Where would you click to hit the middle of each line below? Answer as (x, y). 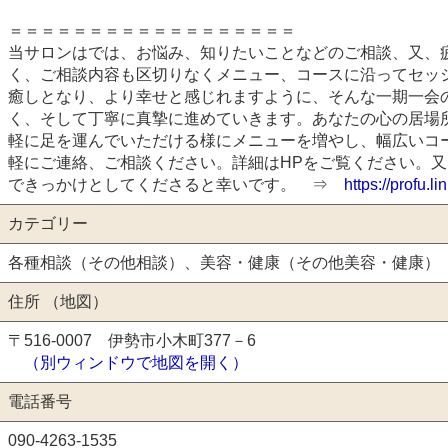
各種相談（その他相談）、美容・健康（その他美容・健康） (224, 262)
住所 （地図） (58, 301)
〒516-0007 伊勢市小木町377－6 (132, 340)
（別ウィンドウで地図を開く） (136, 362)
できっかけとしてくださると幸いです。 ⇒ (176, 184)
